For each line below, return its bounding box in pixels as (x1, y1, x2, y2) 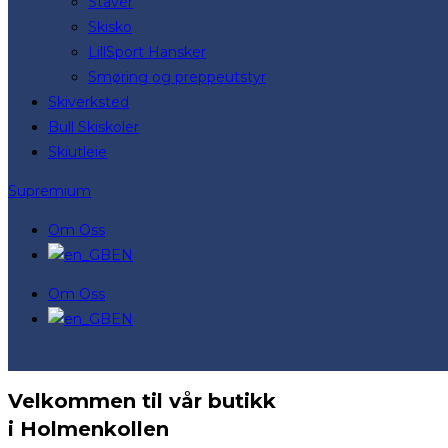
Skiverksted (48, 92, 129, 111)
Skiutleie (48, 142, 107, 161)
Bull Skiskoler (48, 117, 139, 136)
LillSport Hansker (88, 42, 206, 61)
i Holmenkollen (8, 417, 169, 442)
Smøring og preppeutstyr (88, 67, 266, 86)
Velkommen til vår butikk (8, 389, 276, 414)
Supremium (8, 181, 91, 200)
